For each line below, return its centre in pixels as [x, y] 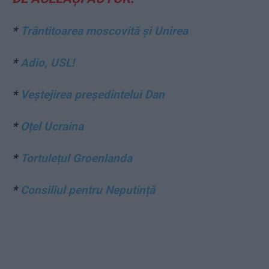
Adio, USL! [47, 62]
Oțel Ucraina [52, 126]
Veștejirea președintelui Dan [92, 94]
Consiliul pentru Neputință [88, 190]
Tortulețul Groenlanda [76, 158]
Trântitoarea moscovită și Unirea [104, 31]
